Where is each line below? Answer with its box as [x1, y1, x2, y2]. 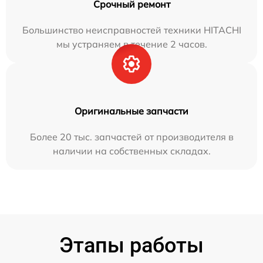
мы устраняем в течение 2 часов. [56, 38, 207, 50]
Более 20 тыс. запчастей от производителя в [29, 131, 234, 143]
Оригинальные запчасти [75, 105, 188, 117]
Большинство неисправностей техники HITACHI [22, 24, 241, 36]
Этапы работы [59, 233, 204, 258]
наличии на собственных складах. [52, 145, 211, 157]
